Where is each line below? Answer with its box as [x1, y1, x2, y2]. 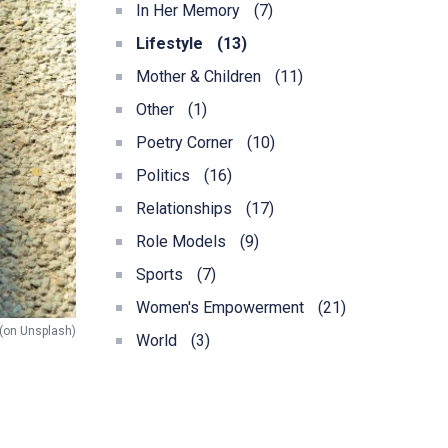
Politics [136, 166, 194, 185]
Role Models [136, 232, 230, 251]
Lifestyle [136, 34, 207, 53]
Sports [136, 265, 187, 284]
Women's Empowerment [136, 298, 308, 317]
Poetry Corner [136, 133, 237, 152]
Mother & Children [136, 67, 265, 86]
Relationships [136, 199, 236, 218]
